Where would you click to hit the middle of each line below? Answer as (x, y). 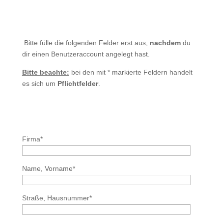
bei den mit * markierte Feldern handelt (132, 72)
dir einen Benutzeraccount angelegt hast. (86, 54)
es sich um (40, 83)
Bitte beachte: (45, 72)
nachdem (165, 43)
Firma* (32, 139)
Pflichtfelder (78, 83)
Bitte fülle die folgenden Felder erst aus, (86, 43)
